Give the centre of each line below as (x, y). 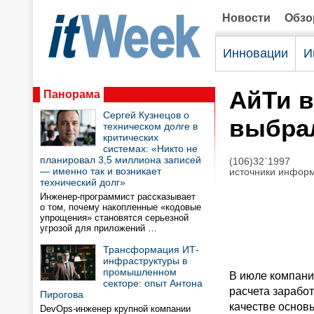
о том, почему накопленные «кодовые (121, 207)
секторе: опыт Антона (153, 283)
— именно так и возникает (101, 171)
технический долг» (83, 182)
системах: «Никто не (150, 149)
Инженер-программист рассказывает (118, 197)
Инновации (255, 53)
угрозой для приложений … (98, 228)
